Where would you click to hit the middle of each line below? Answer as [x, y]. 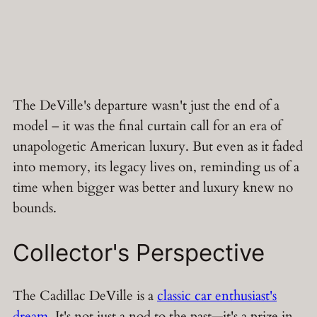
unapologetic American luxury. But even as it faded [158, 146]
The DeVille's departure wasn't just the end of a [146, 105]
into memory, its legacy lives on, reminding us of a [156, 167]
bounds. [35, 208]
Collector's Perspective [139, 252]
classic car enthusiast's [217, 296]
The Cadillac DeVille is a [85, 296]
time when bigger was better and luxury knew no [153, 187]
